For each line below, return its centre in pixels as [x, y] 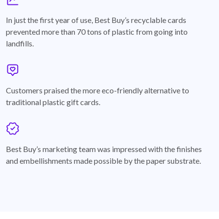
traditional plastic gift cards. [54, 102]
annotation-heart [34, 82]
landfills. [21, 43]
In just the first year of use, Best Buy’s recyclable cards [96, 20]
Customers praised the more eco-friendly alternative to [98, 90]
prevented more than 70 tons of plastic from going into [97, 31]
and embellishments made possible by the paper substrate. [104, 160]
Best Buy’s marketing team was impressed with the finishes [104, 149]
